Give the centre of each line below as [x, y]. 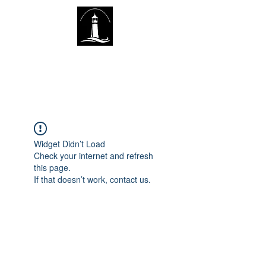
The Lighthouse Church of [79, 14]
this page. [52, 167]
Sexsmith [32, 31]
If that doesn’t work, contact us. [92, 179]
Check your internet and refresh [94, 156]
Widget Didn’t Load [69, 144]
